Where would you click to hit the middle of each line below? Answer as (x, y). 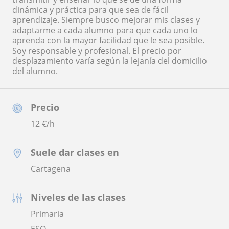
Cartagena (51, 168)
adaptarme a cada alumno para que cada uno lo (105, 30)
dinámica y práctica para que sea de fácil (90, 9)
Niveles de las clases (78, 197)
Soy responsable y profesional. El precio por (97, 50)
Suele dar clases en (75, 152)
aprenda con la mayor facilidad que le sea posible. (108, 40)
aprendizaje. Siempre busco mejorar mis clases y (106, 20)
